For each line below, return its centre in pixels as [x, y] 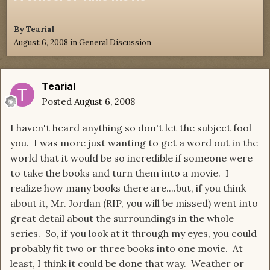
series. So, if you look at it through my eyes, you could [133, 234]
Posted [58, 102]
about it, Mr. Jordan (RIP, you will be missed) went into [134, 203]
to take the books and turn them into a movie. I [120, 173]
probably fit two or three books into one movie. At [127, 249]
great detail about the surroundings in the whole [122, 218]
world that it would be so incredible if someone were [131, 158]
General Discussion [115, 43]
